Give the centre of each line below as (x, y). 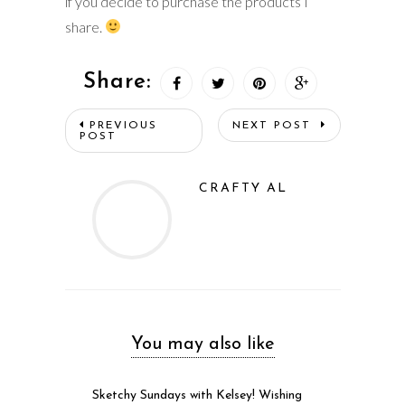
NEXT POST (274, 125)
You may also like (202, 344)
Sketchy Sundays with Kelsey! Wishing (197, 395)
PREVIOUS (123, 125)
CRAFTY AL (243, 188)
